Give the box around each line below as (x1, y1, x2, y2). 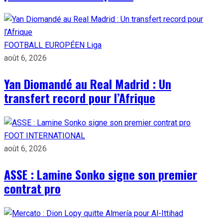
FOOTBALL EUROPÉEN (4, 40, 87, 50)
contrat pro (4, 179, 61, 197)
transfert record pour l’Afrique (4, 88, 155, 107)
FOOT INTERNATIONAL (4, 130, 85, 140)
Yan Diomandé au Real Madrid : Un (4, 74, 171, 93)
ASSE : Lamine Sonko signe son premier (4, 165, 197, 183)
